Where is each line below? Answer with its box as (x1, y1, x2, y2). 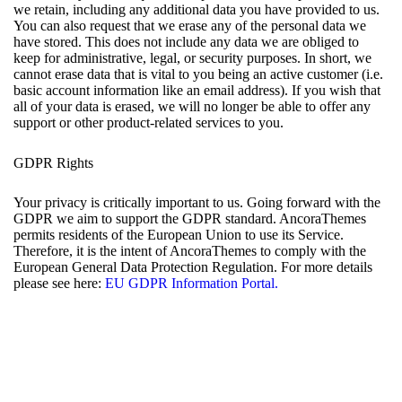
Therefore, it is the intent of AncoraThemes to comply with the (13, 243, 366, 259)
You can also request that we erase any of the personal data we (13, 18, 366, 34)
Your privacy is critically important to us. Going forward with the (13, 195, 380, 211)
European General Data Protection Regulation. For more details (13, 259, 372, 275)
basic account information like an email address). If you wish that (13, 83, 380, 99)
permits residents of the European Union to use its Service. (13, 227, 344, 243)
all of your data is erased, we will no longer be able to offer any (13, 99, 371, 115)
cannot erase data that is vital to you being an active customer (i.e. (13, 66, 383, 83)
